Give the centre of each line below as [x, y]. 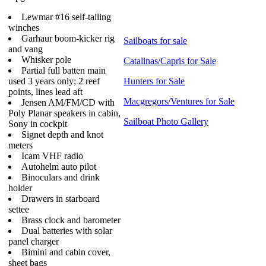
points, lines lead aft [45, 92]
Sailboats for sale [155, 41]
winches [24, 28]
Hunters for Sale [154, 81]
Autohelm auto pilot [59, 167]
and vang [26, 49]
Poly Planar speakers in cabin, [64, 113]
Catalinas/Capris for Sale [170, 61]
